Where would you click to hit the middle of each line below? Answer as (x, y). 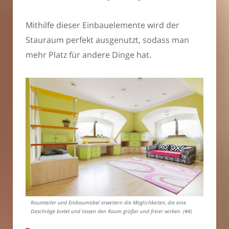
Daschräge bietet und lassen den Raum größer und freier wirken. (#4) (111, 212)
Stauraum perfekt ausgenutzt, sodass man (107, 40)
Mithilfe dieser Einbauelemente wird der (102, 25)
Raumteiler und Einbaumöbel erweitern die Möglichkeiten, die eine (108, 203)
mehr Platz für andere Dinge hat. (88, 55)
